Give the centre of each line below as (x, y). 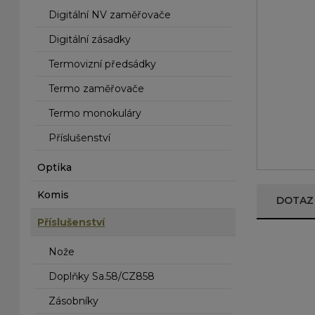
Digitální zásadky (90, 39)
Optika (55, 167)
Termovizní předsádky (103, 64)
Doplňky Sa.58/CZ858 (102, 276)
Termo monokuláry (95, 113)
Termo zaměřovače (97, 89)
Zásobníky (74, 301)
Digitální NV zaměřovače (110, 15)
